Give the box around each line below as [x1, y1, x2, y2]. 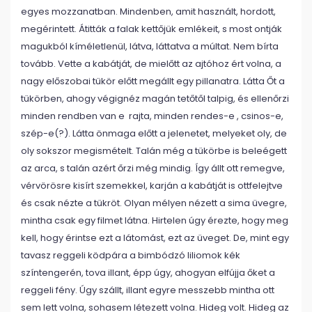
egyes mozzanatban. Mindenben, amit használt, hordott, [21, 5, 276, 18]
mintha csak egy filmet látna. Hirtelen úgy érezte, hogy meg [21, 214, 288, 227]
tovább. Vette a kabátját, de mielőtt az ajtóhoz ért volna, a [21, 57, 281, 70]
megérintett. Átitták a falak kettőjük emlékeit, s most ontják [21, 22, 282, 36]
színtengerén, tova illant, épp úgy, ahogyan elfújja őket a [21, 266, 275, 279]
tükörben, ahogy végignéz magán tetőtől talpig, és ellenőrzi [21, 92, 289, 105]
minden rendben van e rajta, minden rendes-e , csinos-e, [21, 109, 283, 123]
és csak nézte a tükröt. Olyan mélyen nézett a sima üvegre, [21, 196, 287, 210]
